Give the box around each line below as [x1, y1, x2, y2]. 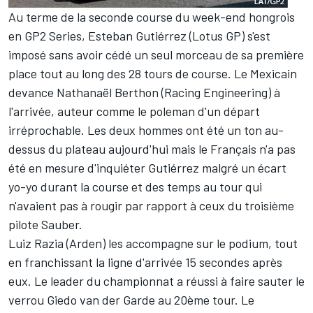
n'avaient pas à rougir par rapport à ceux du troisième [8, 198, 294, 213]
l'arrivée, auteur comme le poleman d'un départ [8, 103, 260, 119]
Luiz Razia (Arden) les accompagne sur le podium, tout [8, 235, 298, 251]
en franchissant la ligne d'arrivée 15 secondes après [8, 254, 282, 270]
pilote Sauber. [8, 217, 82, 232]
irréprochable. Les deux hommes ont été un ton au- [8, 122, 284, 138]
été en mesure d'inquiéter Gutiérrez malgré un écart [8, 160, 286, 175]
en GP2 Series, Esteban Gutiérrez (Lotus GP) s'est [8, 28, 270, 43]
